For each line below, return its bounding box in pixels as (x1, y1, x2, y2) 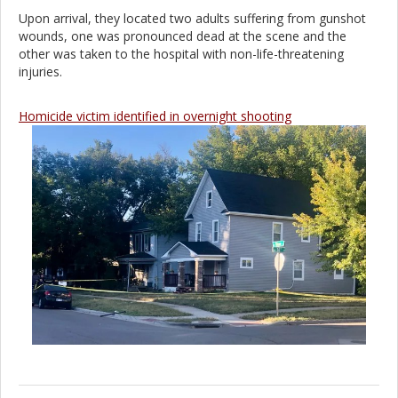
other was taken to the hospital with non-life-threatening (19, 44, 344, 62)
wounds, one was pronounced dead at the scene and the (19, 27, 346, 44)
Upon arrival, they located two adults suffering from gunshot (19, 9, 366, 27)
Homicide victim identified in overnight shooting (19, 107, 291, 124)
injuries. (19, 62, 62, 80)
